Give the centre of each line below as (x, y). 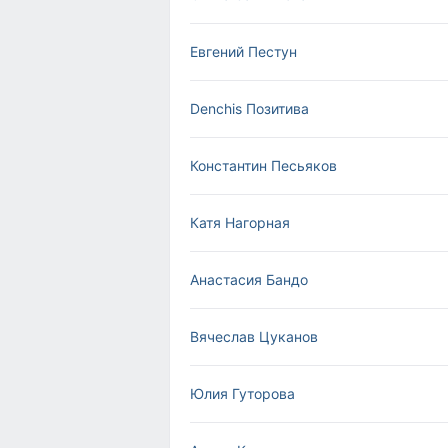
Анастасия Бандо (249, 279)
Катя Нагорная (240, 222)
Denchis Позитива (249, 108)
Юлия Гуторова (242, 393)
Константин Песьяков (263, 165)
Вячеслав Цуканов (254, 336)
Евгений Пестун (243, 51)
